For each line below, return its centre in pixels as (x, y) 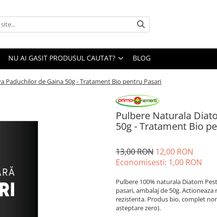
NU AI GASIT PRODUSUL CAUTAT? (63, 58)
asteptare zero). (138, 208)
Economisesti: (142, 163)
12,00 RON (174, 152)
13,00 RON (135, 152)
